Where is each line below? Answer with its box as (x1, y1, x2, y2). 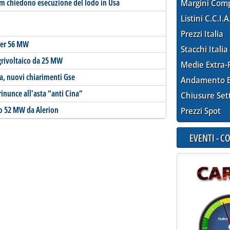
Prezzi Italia (181, 28, 224, 40)
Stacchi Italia (181, 44, 228, 55)
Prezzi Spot (181, 105, 221, 117)
